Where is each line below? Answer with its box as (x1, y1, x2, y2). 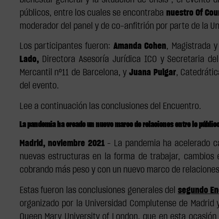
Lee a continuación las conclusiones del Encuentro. (19, 102, 201, 111)
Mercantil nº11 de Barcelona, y (19, 68, 129, 78)
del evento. (19, 82, 59, 91)
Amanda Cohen (113, 42, 167, 51)
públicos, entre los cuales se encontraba (19, 9, 166, 18)
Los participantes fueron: (19, 42, 113, 51)
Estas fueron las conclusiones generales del (19, 186, 178, 195)
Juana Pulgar (129, 68, 176, 78)
